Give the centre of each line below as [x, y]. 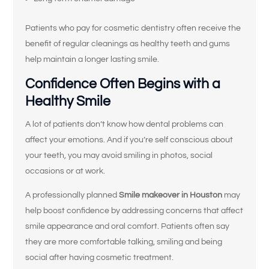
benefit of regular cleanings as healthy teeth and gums [128, 44]
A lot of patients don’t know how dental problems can [125, 125]
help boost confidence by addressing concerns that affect [134, 211]
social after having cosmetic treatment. [100, 258]
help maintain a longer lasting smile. [92, 60]
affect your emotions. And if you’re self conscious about [129, 140]
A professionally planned [72, 195]
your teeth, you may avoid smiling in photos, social [119, 156]
